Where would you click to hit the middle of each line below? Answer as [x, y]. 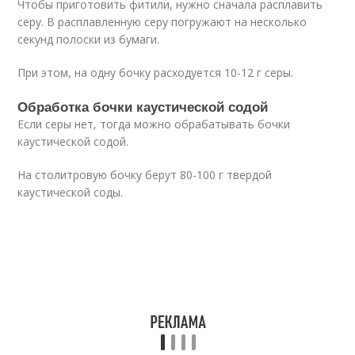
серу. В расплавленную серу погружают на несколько [162, 21]
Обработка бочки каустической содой [143, 106]
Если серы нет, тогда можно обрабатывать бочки [154, 124]
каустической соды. [71, 192]
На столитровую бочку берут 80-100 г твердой [145, 174]
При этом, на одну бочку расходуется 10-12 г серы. [156, 72]
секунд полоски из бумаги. [89, 39]
